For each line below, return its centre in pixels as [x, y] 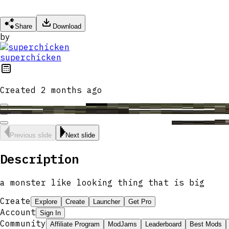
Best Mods [206, 224]
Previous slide [31, 135]
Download [67, 26]
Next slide [80, 135]
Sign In [50, 213]
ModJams [122, 224]
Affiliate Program [75, 224]
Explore [46, 201]
